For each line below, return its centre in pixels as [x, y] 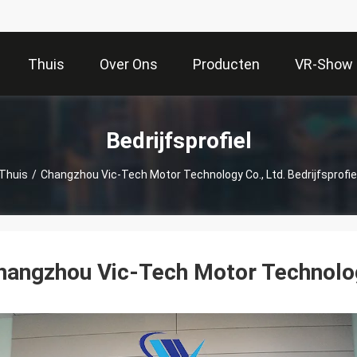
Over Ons [129, 65]
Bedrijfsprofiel [178, 140]
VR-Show [324, 65]
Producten [226, 65]
